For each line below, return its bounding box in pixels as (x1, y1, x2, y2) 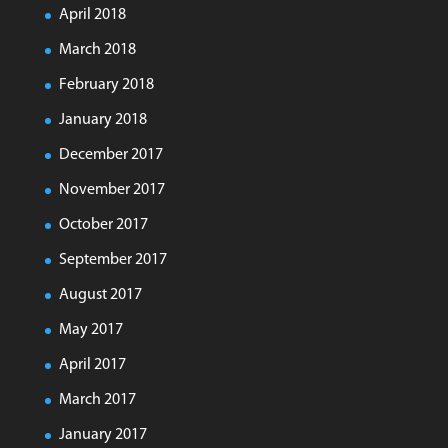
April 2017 (58, 357, 126, 373)
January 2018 (58, 112, 147, 128)
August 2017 (58, 287, 142, 303)
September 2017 (58, 252, 167, 268)
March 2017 (58, 392, 136, 408)
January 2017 (58, 427, 147, 443)
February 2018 (58, 77, 154, 93)
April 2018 (58, 7, 126, 23)
